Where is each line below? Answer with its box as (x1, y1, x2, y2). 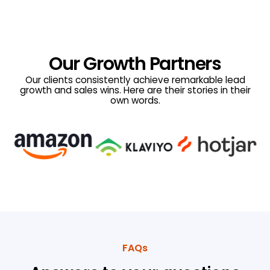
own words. (110, 93, 160, 107)
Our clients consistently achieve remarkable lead (25, 73, 245, 86)
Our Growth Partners (48, 51, 222, 77)
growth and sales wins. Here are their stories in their (19, 83, 251, 96)
